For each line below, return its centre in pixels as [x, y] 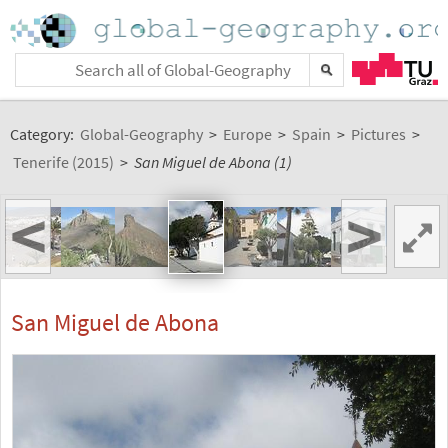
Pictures [378, 134]
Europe [247, 134]
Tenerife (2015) [63, 162]
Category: [43, 134]
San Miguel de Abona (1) [213, 162]
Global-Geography [141, 134]
